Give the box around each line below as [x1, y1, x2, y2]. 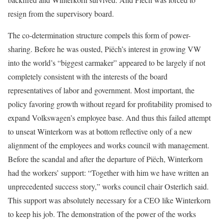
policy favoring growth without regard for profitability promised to [8, 99, 212, 109]
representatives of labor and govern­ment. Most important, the [8, 85, 194, 95]
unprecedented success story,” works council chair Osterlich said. [8, 181, 209, 192]
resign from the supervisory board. [8, 8, 114, 19]
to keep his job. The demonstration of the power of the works [8, 209, 196, 219]
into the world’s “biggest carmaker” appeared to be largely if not [8, 57, 205, 68]
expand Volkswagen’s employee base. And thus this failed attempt [8, 112, 211, 123]
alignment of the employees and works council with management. [8, 140, 209, 150]
